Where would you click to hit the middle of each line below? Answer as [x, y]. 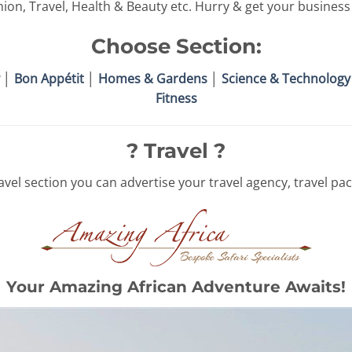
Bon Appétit [49, 78]
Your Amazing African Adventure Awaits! [176, 287]
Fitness [176, 98]
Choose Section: [176, 46]
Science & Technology [286, 78]
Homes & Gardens [153, 78]
